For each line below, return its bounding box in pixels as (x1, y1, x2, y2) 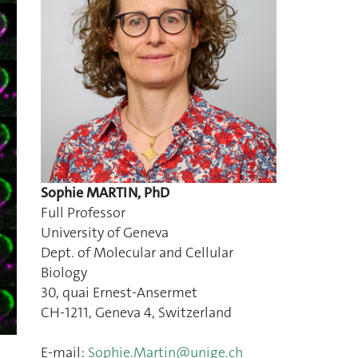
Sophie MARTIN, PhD (40, 182, 169, 202)
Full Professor (40, 202, 125, 222)
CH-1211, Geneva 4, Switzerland (40, 302, 232, 322)
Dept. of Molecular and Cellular (40, 242, 233, 262)
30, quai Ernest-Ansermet (40, 282, 197, 302)
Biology (40, 262, 93, 282)
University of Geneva (40, 222, 169, 242)
